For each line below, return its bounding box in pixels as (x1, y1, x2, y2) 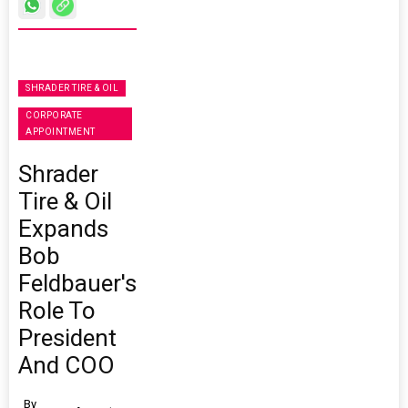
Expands (18, 215, 108, 243)
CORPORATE (25, 110, 83, 121)
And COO (18, 352, 115, 380)
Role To (18, 297, 96, 325)
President (18, 324, 117, 352)
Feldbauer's (18, 270, 137, 298)
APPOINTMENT (25, 127, 96, 138)
